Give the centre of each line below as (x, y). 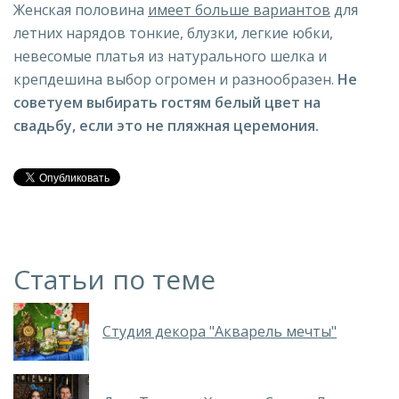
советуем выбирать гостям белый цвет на (167, 102)
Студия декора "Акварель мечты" (220, 331)
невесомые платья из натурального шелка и (170, 56)
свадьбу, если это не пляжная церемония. (166, 125)
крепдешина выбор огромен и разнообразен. (175, 79)
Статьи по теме (114, 279)
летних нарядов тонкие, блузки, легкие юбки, (173, 33)
